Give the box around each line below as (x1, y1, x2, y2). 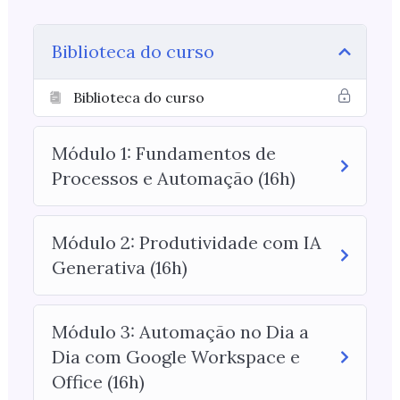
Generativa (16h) (51, 256, 187, 279)
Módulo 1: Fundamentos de (51, 142, 276, 165)
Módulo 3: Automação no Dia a (51, 321, 309, 344)
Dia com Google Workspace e (51, 346, 300, 369)
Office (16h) (51, 371, 145, 394)
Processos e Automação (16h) (51, 167, 296, 190)
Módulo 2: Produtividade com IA (51, 231, 321, 254)
